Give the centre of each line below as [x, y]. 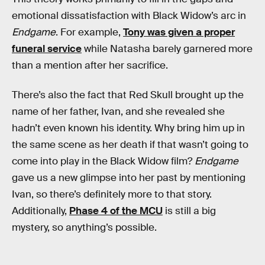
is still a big [189, 211]
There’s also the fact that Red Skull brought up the [128, 95]
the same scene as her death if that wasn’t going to [130, 144]
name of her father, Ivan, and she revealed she [118, 111]
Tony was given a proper [179, 33]
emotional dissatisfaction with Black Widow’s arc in [129, 16]
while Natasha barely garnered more [167, 49]
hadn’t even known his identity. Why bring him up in [128, 128]
